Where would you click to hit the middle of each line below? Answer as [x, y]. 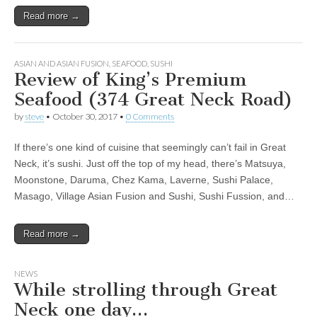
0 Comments [150, 116]
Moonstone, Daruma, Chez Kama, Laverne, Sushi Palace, [144, 180]
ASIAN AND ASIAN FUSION [62, 63]
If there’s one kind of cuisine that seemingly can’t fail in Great [150, 147]
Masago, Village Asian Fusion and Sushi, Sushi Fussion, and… [154, 196]
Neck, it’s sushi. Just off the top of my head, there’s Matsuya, [150, 163]
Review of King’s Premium [130, 80]
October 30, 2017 [85, 116]
